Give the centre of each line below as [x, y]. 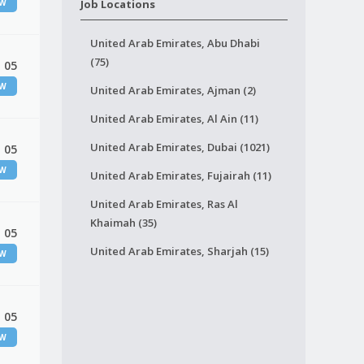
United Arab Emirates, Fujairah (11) [180, 175]
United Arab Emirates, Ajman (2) [173, 90]
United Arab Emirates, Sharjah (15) [179, 251]
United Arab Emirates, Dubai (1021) [180, 147]
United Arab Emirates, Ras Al [164, 204]
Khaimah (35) [123, 223]
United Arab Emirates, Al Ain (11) [174, 119]
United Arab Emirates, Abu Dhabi [175, 43]
